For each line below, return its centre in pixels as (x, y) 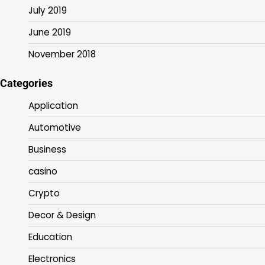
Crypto (44, 193)
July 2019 (48, 11)
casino (43, 172)
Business (47, 150)
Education (50, 237)
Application (53, 106)
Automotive (55, 128)
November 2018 (62, 54)
